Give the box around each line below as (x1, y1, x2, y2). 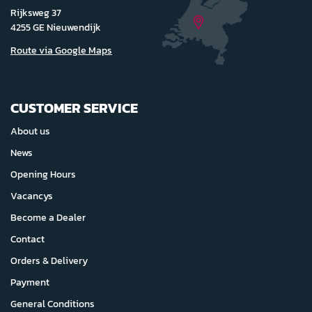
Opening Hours (10, 167, 76, 182)
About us (10, 124, 50, 139)
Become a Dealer (10, 210, 86, 226)
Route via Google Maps (10, 43, 112, 58)
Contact (10, 232, 45, 247)
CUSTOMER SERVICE (10, 97, 138, 119)
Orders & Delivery (10, 253, 88, 269)
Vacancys (10, 189, 53, 204)
